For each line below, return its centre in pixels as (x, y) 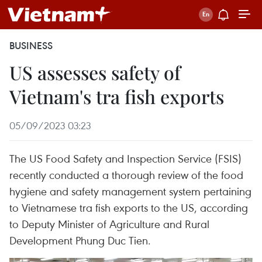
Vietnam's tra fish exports (117, 96)
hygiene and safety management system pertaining (130, 191)
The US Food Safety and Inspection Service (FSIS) (125, 158)
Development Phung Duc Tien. (80, 240)
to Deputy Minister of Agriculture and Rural (109, 224)
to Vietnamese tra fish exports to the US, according (129, 207)
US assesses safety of (95, 72)
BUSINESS (31, 46)
